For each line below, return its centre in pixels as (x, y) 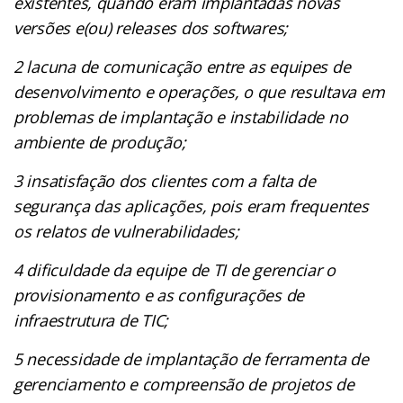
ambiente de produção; (100, 142)
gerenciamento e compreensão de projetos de (184, 384)
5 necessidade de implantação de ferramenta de (191, 358)
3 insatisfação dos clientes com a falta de (165, 180)
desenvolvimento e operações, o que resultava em (199, 91)
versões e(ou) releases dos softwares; (153, 27)
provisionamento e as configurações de (159, 295)
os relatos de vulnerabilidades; (129, 231)
